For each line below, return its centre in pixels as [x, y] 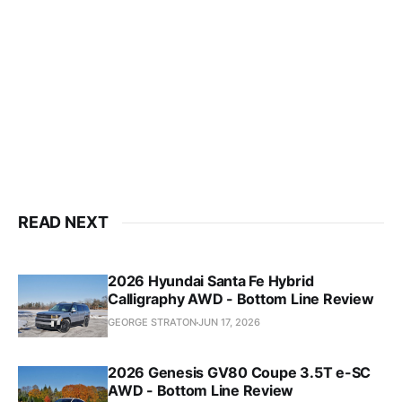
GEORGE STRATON [152, 323]
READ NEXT [63, 223]
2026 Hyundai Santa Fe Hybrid [211, 281]
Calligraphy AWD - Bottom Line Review [241, 299]
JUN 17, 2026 [229, 323]
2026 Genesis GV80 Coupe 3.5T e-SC [240, 373]
